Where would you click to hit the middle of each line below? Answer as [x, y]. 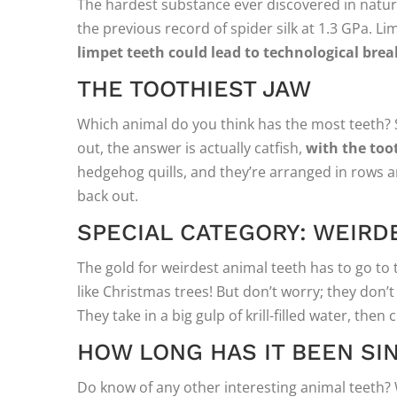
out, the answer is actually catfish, [191, 148]
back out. [108, 195]
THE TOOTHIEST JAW [194, 88]
